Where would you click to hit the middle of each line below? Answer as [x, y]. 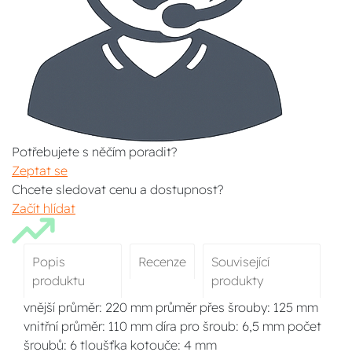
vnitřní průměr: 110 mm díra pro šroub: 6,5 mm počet [172, 326]
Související [240, 262]
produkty [237, 280]
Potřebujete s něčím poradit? [94, 152]
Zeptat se [40, 170]
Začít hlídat [44, 208]
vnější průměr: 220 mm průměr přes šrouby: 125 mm [171, 307]
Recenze [162, 262]
